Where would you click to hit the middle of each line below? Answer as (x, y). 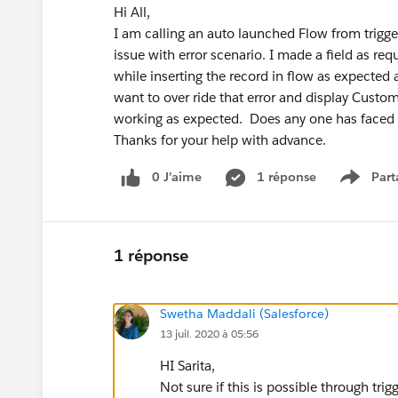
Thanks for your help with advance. (220, 140)
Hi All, (132, 12)
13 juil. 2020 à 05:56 (209, 333)
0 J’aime (177, 177)
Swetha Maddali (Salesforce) (244, 313)
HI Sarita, (187, 365)
